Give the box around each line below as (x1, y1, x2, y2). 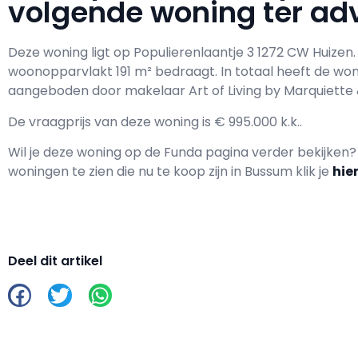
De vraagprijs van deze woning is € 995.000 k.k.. (8, 112, 302, 131)
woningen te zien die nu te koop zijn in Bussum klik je (8, 162, 332, 181)
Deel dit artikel (8, 252, 102, 271)
